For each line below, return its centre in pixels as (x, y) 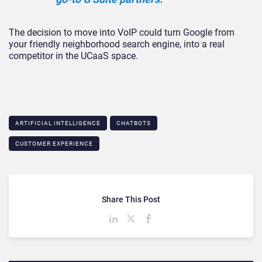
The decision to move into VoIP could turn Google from (122, 32)
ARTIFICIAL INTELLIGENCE (58, 123)
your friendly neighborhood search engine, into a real (117, 44)
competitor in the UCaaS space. (73, 56)
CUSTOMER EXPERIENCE (54, 143)
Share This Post (131, 199)
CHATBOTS (134, 123)
